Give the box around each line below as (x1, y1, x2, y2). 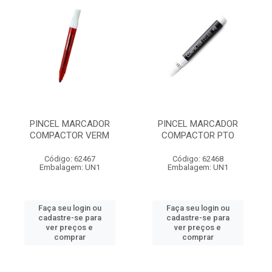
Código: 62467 (44, 154, 95, 163)
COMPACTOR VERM (30, 130, 109, 141)
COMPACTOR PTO (161, 130, 234, 141)
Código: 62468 (172, 154, 223, 163)
